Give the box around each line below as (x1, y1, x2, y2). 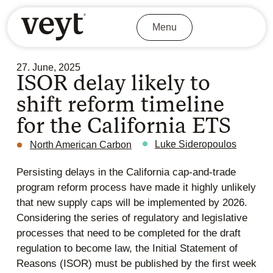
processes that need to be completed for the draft (16, 227, 241, 239)
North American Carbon (29, 140, 132, 151)
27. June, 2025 (16, 62, 80, 73)
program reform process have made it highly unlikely (16, 182, 256, 194)
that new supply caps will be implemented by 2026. (16, 197, 247, 209)
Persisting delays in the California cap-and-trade (16, 166, 236, 179)
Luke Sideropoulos (154, 139, 236, 150)
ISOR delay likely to (16, 70, 210, 96)
